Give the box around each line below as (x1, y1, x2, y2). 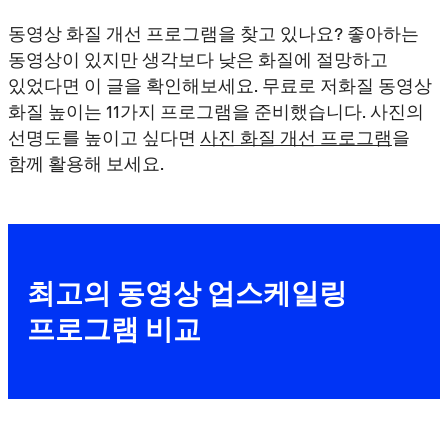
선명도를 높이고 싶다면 (8, 124, 200, 150)
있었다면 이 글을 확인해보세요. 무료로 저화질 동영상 (8, 72, 432, 98)
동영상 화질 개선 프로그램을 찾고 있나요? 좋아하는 (8, 20, 419, 46)
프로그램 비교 (27, 310, 202, 349)
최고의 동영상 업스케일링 (27, 274, 348, 313)
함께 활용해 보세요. (8, 150, 164, 176)
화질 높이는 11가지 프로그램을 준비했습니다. (8, 98, 370, 124)
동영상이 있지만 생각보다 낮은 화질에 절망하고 (8, 46, 388, 72)
